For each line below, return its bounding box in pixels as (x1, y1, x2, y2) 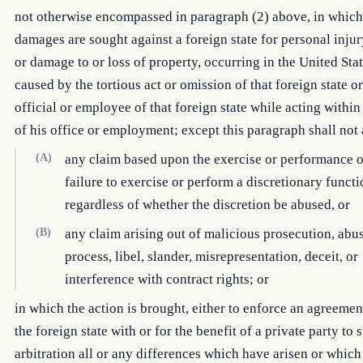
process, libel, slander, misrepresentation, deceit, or (65, 249, 358, 264)
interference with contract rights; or (65, 271, 269, 287)
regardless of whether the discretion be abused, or (65, 197, 350, 212)
